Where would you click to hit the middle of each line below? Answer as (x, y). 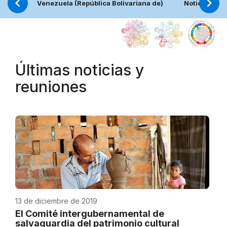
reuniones (51, 86)
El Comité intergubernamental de (90, 213)
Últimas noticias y (80, 70)
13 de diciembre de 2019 (56, 201)
